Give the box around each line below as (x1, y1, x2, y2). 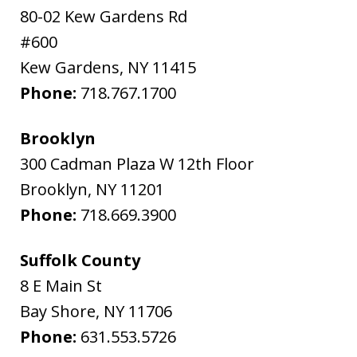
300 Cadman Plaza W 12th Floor (20, 153, 255, 175)
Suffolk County (20, 249, 141, 272)
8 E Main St (20, 275, 103, 297)
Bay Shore (20, 300, 96, 323)
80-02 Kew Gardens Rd (20, 6, 188, 28)
